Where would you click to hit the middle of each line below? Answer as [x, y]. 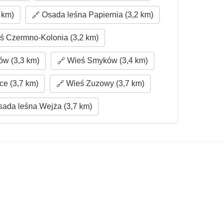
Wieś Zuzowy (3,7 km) [104, 83]
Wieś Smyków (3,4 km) [107, 60]
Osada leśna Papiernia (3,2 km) [96, 15]
